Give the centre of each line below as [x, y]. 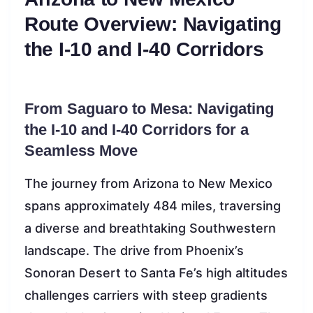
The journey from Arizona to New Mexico [148, 183]
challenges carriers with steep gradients [146, 295]
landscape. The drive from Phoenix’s [134, 250]
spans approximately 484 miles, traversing [153, 205]
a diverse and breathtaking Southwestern [150, 228]
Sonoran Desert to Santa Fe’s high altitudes [156, 272]
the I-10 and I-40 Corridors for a [137, 129]
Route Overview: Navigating [153, 24]
